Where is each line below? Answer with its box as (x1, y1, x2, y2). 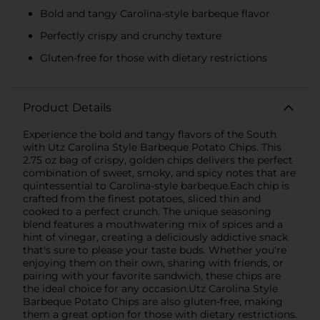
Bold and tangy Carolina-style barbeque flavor (40, 6, 270, 20)
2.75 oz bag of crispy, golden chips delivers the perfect (23, 153, 293, 166)
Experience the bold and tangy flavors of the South (23, 127, 276, 141)
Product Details (23, 100, 111, 114)
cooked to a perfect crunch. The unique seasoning (23, 204, 271, 218)
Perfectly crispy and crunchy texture (40, 29, 221, 42)
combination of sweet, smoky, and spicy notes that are (23, 166, 296, 179)
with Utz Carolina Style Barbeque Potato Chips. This (23, 140, 281, 154)
